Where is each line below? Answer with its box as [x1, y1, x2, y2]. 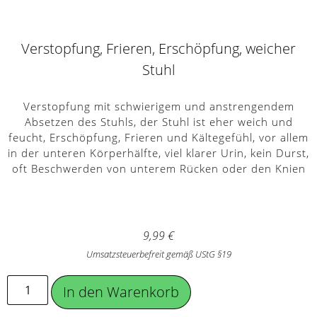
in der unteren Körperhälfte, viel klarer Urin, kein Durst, [8, 146, 309, 160]
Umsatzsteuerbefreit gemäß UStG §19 [86, 248, 231, 260]
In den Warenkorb [63, 282, 180, 301]
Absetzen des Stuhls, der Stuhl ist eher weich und [24, 115, 293, 129]
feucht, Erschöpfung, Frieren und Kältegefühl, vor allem [8, 130, 309, 144]
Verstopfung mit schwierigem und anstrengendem [23, 99, 294, 113]
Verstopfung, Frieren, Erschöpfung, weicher [21, 39, 296, 58]
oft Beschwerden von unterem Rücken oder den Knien [11, 161, 306, 175]
